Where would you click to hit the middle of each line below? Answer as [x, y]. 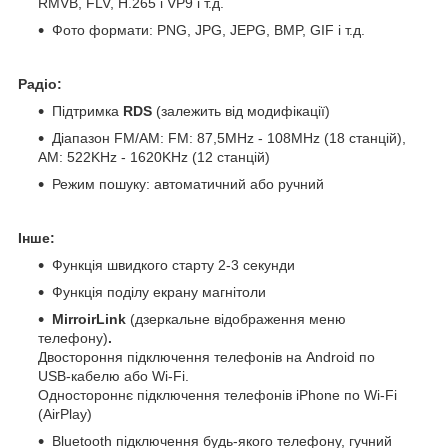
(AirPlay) [65, 413]
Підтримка [87, 110]
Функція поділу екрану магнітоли [159, 291]
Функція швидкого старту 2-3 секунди [173, 264]
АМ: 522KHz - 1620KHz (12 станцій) [154, 156]
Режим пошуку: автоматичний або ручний [188, 183]
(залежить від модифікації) [243, 110]
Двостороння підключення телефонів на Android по [206, 356]
